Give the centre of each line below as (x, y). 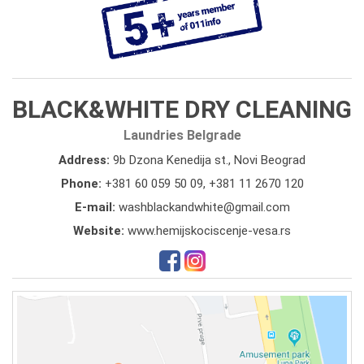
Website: (100, 230)
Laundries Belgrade (182, 135)
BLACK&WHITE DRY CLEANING (182, 109)
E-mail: (96, 207)
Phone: (82, 183)
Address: (86, 160)
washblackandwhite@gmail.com (204, 207)
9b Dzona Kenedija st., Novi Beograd (209, 160)
